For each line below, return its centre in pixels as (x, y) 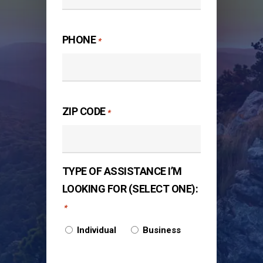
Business (161, 230)
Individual (96, 230)
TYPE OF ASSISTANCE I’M (122, 171)
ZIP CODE (84, 112)
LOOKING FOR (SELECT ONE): (130, 189)
